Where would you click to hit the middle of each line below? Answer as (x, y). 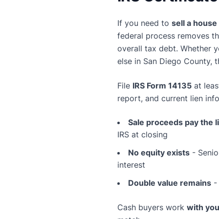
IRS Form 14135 (162, 85)
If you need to (144, 23)
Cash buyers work (152, 207)
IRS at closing (142, 134)
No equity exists (159, 152)
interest (131, 164)
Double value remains (170, 183)
